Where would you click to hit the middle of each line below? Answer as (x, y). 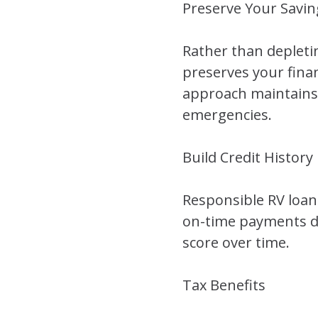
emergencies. (227, 114)
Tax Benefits (224, 285)
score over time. (236, 242)
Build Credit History (248, 157)
